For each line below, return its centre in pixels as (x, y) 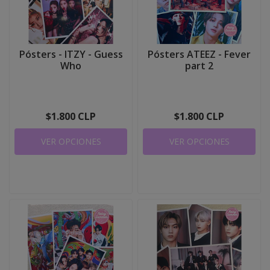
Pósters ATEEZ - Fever (199, 54)
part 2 (199, 66)
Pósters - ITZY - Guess (71, 54)
